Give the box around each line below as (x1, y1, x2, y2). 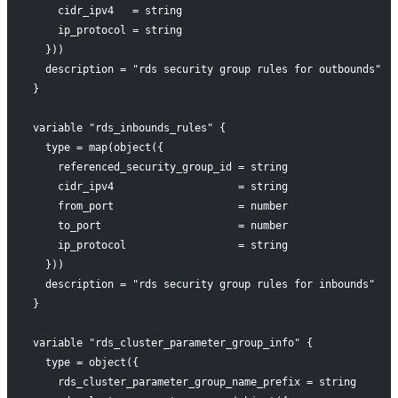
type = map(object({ (32, 140, 163, 154)
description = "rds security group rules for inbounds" (32, 277, 375, 291)
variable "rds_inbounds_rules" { (32, 121, 226, 134)
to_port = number (32, 219, 288, 232)
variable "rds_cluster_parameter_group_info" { (32, 336, 313, 349)
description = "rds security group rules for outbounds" (32, 62, 381, 76)
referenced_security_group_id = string (32, 160, 288, 173)
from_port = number (32, 199, 288, 212)
